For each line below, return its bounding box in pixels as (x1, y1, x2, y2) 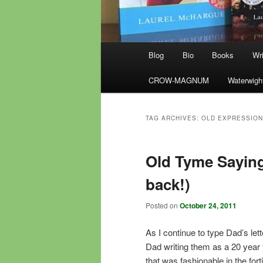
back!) (146, 173, 190, 195)
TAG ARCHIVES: (146, 114, 201, 123)
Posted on (146, 200, 180, 211)
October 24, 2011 (180, 200, 237, 211)
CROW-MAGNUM (149, 75, 210, 86)
